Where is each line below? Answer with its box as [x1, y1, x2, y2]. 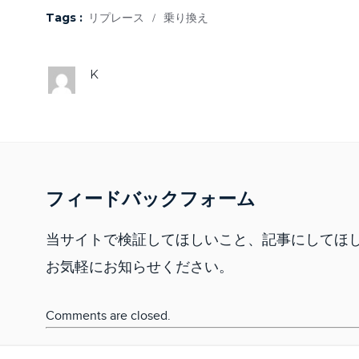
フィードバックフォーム [46, 188, 256, 210]
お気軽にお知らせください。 [46, 259, 233, 276]
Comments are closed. [46, 309, 171, 324]
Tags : [46, 10, 86, 25]
